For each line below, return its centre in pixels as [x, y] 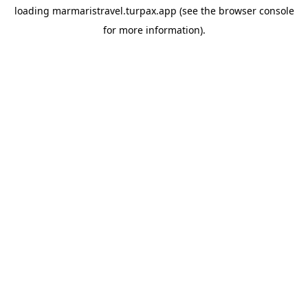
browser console [256, 11]
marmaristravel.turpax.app [114, 11]
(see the [196, 11]
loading [33, 11]
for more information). [154, 30]
